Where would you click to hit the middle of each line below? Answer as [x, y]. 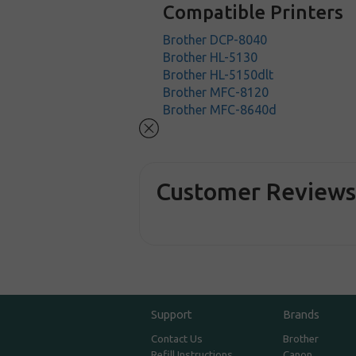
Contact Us [177, 339]
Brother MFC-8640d [220, 110]
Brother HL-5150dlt [219, 75]
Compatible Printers [253, 12]
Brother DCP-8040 [215, 40]
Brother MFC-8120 [216, 92]
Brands [301, 315]
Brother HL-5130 [211, 57]
